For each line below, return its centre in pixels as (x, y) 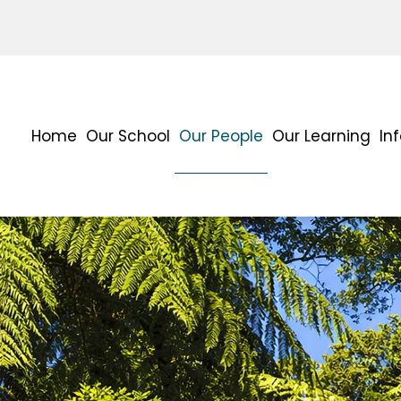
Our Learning (321, 136)
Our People (221, 136)
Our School (128, 136)
